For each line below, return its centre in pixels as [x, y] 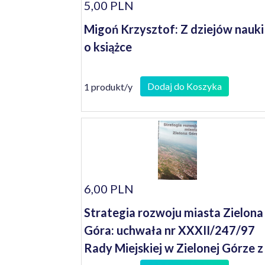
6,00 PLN [109, 189]
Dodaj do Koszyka [185, 86]
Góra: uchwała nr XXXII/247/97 [169, 230]
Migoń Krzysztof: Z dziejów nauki [174, 29]
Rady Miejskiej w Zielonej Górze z [174, 248]
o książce [108, 47]
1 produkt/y [108, 86]
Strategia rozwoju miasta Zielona [174, 212]
